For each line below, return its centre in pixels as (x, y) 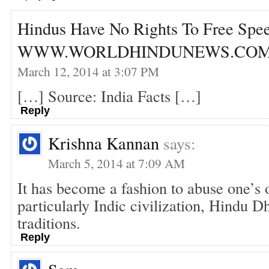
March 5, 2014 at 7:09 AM (116, 163)
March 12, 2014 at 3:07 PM (88, 71)
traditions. (49, 222)
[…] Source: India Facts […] (109, 96)
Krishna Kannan (104, 143)
